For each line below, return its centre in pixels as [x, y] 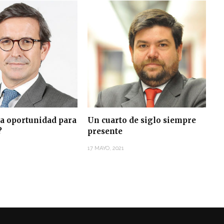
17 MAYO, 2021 [105, 148]
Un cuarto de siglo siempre [141, 120]
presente [105, 131]
